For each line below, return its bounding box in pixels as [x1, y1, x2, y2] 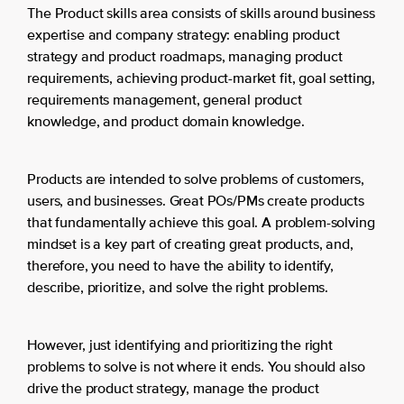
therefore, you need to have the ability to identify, [27, 259, 334, 274]
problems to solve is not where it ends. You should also [27, 360, 365, 375]
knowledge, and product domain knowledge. [27, 115, 305, 130]
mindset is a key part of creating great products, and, [27, 237, 353, 252]
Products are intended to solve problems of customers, [27, 172, 364, 188]
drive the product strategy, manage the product [27, 381, 319, 397]
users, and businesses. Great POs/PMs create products [27, 194, 364, 209]
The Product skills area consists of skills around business [27, 6, 375, 22]
